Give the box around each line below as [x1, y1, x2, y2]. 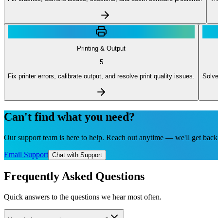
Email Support [4, 150, 48, 159]
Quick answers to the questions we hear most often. [4, 192, 162, 201]
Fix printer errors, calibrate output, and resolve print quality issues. [8, 72, 195, 80]
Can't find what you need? [4, 110, 135, 123]
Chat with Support [52, 151, 102, 159]
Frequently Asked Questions [4, 169, 145, 182]
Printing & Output [77, 44, 126, 52]
